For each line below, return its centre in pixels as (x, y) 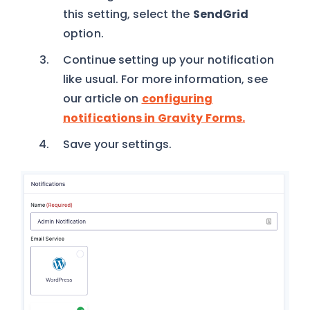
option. (83, 34)
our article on (102, 99)
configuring (177, 99)
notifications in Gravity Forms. (154, 118)
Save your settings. (117, 144)
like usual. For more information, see (165, 79)
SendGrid (221, 14)
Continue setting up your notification (168, 60)
